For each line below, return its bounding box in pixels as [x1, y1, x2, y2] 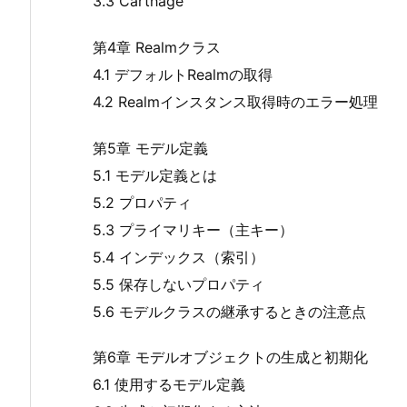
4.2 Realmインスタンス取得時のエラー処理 [93, 92, 378, 111]
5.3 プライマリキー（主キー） [93, 220, 293, 239]
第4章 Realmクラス [93, 37, 221, 56]
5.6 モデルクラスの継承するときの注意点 [93, 302, 366, 321]
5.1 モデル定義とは [93, 165, 217, 184]
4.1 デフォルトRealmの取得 [93, 65, 273, 84]
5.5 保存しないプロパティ [93, 274, 264, 293]
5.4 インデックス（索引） [93, 247, 264, 266]
